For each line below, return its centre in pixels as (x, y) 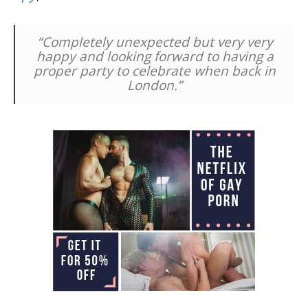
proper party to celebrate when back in (155, 70)
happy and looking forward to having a (155, 56)
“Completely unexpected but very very (155, 42)
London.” (155, 85)
